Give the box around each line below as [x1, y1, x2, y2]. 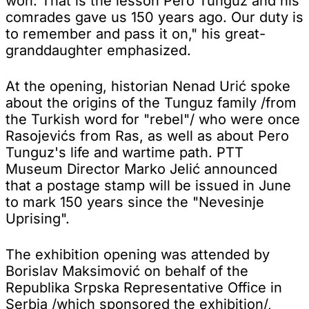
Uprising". [6, 210, 70, 227]
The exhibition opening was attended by [6, 246, 270, 263]
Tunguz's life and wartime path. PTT [6, 143, 243, 161]
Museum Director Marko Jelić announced [6, 160, 277, 177]
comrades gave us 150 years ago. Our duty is [6, 8, 303, 26]
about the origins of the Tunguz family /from [6, 94, 297, 111]
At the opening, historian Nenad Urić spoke [6, 77, 290, 94]
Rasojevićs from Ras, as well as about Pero [6, 127, 289, 144]
